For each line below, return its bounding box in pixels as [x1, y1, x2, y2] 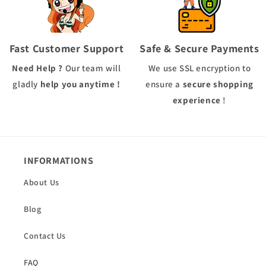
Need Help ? [12, 62, 64, 74]
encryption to [196, 62, 251, 74]
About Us [24, 177, 59, 188]
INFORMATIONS [24, 154, 94, 167]
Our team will [63, 62, 121, 74]
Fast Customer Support [9, 42, 124, 56]
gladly [12, 78, 40, 90]
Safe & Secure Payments [140, 42, 259, 56]
